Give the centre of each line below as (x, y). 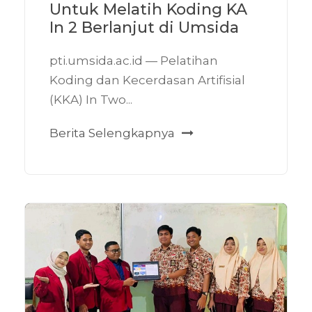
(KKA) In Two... (91, 100)
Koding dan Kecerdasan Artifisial (147, 80)
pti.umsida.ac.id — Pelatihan (134, 61)
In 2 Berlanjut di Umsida (144, 28)
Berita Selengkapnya (112, 133)
